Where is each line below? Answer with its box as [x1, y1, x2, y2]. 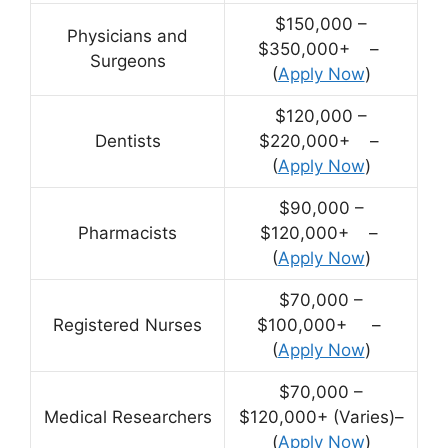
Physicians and [67, 26, 188, 47]
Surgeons [89, 51, 166, 72]
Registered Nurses [53, 315, 202, 336]
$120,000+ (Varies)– [238, 407, 404, 428]
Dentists [94, 131, 161, 152]
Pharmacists [78, 223, 177, 244]
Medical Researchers [43, 407, 212, 428]
